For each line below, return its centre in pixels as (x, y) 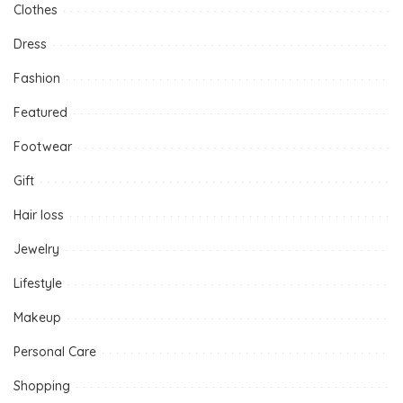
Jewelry (36, 249)
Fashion (37, 78)
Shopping (42, 386)
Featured (40, 112)
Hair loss (39, 215)
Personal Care (55, 352)
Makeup (37, 318)
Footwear (43, 147)
